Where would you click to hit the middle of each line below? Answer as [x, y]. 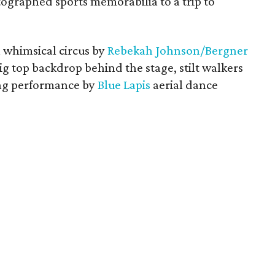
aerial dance [184, 85]
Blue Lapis [124, 85]
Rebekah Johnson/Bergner [178, 50]
